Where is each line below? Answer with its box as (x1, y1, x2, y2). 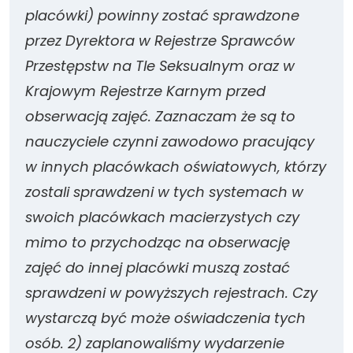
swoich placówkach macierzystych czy (25, 207, 299, 227)
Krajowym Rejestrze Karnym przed (25, 81, 266, 101)
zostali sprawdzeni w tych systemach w (25, 182, 303, 202)
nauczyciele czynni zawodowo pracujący (25, 132, 314, 151)
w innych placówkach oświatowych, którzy (25, 157, 326, 176)
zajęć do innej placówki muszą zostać (25, 258, 290, 277)
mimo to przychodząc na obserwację (25, 232, 290, 252)
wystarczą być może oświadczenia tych (25, 308, 306, 328)
